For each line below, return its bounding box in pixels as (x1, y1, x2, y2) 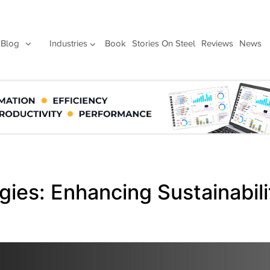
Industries (49, 39, 87, 48)
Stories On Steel (131, 39, 195, 48)
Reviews (201, 39, 233, 48)
